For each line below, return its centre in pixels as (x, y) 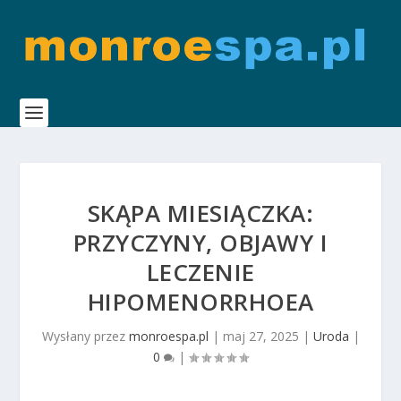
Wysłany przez (85, 336)
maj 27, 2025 (260, 336)
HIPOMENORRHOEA (200, 302)
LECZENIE (200, 272)
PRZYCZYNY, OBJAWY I (200, 243)
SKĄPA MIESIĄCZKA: (200, 213)
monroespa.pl (168, 336)
